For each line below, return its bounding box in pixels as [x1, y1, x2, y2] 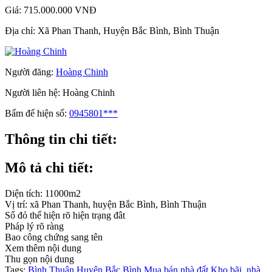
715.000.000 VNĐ [24, 4, 97, 15]
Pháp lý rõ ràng [5, 220, 64, 231]
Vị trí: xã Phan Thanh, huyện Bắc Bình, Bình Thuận [5, 199, 206, 209]
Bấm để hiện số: [5, 107, 69, 118]
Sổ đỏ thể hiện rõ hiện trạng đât [5, 209, 125, 220]
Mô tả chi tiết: [5, 159, 93, 175]
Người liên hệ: [5, 87, 63, 98]
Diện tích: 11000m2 [5, 188, 81, 199]
